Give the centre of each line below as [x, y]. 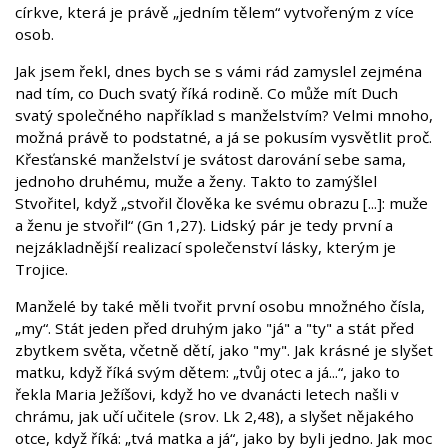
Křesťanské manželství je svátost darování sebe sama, [210, 158]
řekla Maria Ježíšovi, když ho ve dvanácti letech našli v [207, 393]
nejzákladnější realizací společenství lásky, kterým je [205, 246]
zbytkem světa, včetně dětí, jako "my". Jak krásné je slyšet [224, 349]
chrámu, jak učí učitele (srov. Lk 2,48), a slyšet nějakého [214, 415]
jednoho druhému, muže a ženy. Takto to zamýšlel [196, 180]
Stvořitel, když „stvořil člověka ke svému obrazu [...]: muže [221, 202]
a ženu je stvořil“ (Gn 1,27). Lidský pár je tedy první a [204, 224]
